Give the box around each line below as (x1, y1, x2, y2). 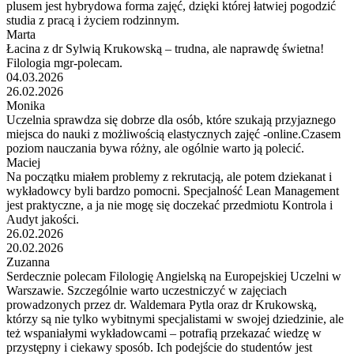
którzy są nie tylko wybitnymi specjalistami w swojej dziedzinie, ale (6, 311, 344, 326)
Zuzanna (6, 254, 50, 269)
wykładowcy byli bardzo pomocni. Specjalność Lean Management (6, 183, 339, 198)
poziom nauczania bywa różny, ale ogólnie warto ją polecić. (6, 141, 304, 155)
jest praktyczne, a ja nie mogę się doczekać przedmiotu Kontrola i (6, 198, 333, 212)
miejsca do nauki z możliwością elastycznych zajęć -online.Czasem (6, 126, 341, 141)
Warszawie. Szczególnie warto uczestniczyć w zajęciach (6, 283, 287, 297)
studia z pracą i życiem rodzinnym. (6, 13, 179, 27)
